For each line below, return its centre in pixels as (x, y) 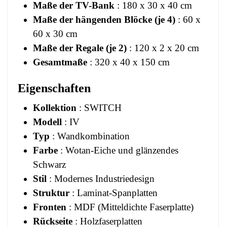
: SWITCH (99, 108)
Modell (47, 122)
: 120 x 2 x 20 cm (163, 48)
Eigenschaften (54, 88)
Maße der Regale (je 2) (80, 48)
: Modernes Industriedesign (101, 179)
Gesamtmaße (60, 62)
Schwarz (49, 164)
